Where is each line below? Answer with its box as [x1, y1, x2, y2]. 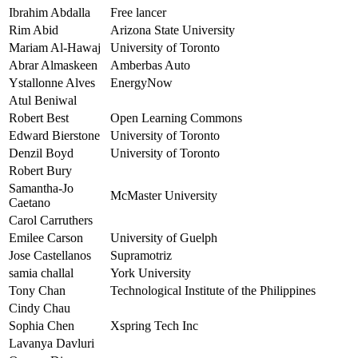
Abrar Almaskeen [9, 58, 97, 73]
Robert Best [9, 111, 69, 125]
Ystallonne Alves [9, 76, 95, 90]
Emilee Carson [9, 231, 83, 245]
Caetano [9, 196, 50, 210]
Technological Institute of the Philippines [110, 284, 316, 298]
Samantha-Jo [9, 181, 74, 196]
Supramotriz [110, 249, 172, 263]
